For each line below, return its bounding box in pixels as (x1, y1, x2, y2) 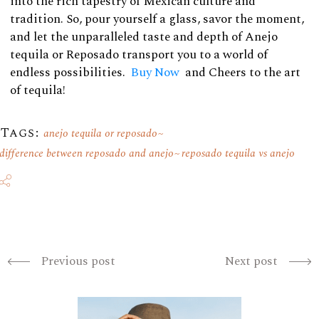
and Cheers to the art (182, 63, 300, 82)
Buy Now (131, 63, 179, 82)
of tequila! (10, 80, 66, 100)
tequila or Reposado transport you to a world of (10, 45, 268, 64)
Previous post (41, 252, 115, 271)
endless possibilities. (10, 63, 128, 82)
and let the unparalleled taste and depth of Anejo (10, 27, 278, 46)
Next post (225, 252, 278, 271)
